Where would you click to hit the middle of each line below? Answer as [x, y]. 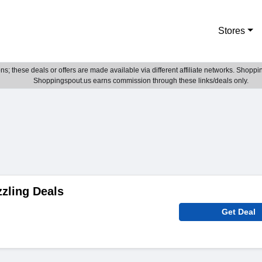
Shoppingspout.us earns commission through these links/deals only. [141, 81]
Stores [232, 31]
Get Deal [239, 212]
